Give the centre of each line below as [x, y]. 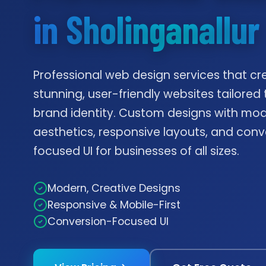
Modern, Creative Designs [114, 188]
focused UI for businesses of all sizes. [136, 151]
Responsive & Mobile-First [114, 205]
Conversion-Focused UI [108, 221]
